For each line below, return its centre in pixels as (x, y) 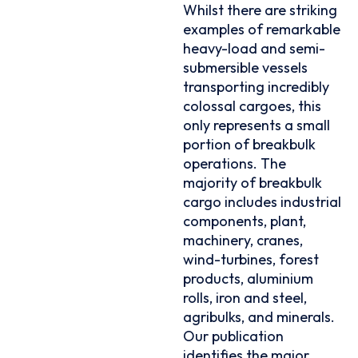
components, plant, (245, 221)
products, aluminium (249, 278)
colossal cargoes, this (253, 105)
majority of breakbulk (253, 182)
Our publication (234, 336)
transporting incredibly (257, 86)
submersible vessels (246, 67)
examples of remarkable (262, 29)
